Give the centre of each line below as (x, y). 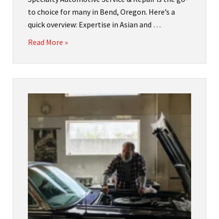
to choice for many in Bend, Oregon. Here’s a (101, 12)
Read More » (48, 42)
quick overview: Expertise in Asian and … (94, 25)
